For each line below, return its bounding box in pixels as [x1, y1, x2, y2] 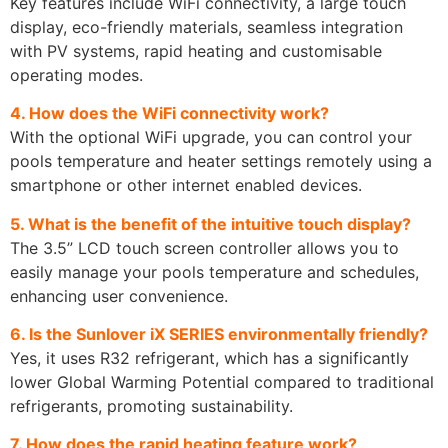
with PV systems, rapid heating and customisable [10, 40, 382, 61]
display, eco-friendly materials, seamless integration [10, 16, 403, 37]
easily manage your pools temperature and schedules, [10, 261, 419, 282]
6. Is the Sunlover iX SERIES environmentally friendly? [10, 323, 428, 344]
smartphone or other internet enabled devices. [10, 175, 362, 196]
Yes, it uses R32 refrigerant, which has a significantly [10, 347, 409, 368]
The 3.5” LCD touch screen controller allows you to [10, 237, 399, 258]
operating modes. [10, 64, 143, 85]
